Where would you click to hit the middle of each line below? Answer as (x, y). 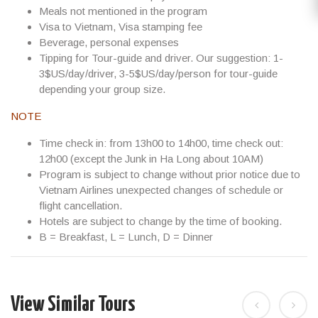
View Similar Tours (73, 305)
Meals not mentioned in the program (123, 11)
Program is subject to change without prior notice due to (170, 174)
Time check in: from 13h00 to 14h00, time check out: (161, 143)
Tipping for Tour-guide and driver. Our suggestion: (156, 58)
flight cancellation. (81, 205)
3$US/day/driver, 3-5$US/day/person (125, 73)
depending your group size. (102, 89)
